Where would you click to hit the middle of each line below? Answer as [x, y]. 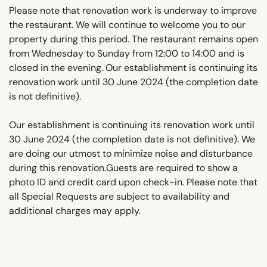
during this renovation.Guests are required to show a [123, 167]
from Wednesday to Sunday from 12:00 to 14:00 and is [127, 53]
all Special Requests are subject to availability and [119, 196]
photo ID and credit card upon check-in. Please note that [133, 182]
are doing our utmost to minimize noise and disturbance [131, 153]
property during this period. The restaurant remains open [133, 39]
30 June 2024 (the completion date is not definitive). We [132, 139]
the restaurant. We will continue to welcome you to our [127, 24]
